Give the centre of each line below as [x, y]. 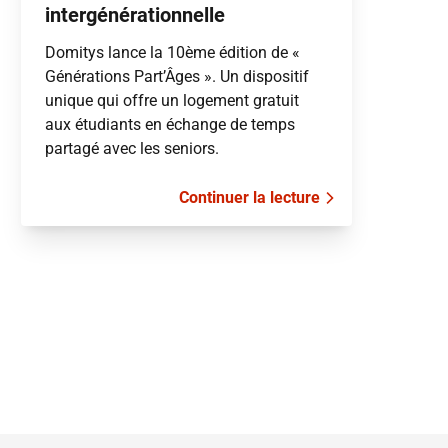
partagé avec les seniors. [132, 148]
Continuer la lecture [249, 197]
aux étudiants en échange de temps [170, 124]
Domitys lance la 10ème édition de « [173, 52]
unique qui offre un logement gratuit [172, 100]
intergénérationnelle [135, 15]
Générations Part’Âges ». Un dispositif [177, 76]
